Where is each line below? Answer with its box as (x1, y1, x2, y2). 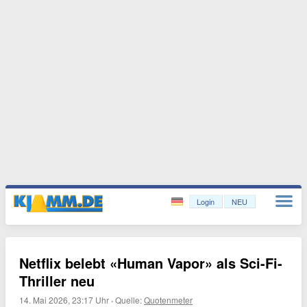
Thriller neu (19, 271, 95, 291)
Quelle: (115, 294, 144, 306)
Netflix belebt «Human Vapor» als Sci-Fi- (19, 253, 282, 273)
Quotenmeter (144, 294, 193, 306)
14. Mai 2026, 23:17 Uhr (19, 294, 109, 306)
